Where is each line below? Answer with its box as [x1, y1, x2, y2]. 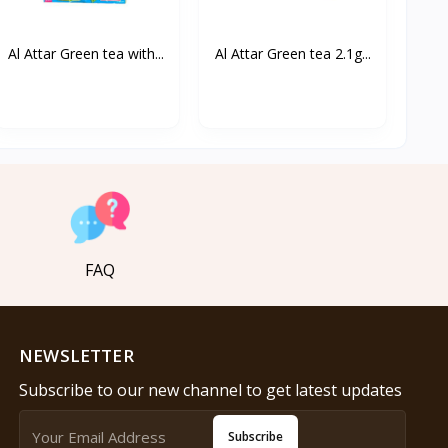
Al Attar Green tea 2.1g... [214, 43, 371, 63]
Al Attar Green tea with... [7, 43, 164, 63]
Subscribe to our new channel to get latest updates [19, 378, 403, 401]
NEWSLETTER [19, 343, 134, 367]
